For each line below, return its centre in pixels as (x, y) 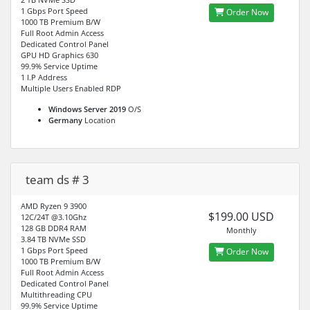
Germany (65, 120)
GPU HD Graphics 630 (60, 55)
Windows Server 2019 (87, 109)
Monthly (241, 230)
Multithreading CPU (56, 294)
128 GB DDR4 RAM (54, 228)
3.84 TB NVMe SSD (53, 239)
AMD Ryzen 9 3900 (54, 206)
